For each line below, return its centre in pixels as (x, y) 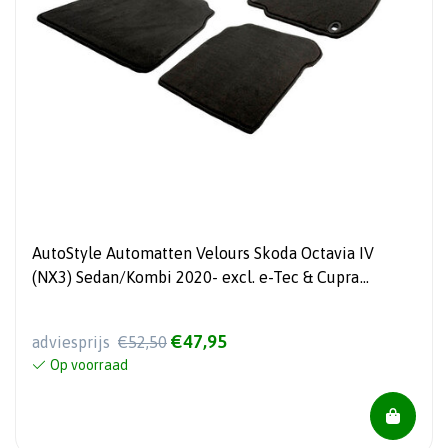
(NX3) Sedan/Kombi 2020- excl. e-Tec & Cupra (196, 276)
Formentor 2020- (93, 300)
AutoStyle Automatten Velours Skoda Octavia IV (203, 252)
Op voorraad (89, 364)
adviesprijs (73, 341)
